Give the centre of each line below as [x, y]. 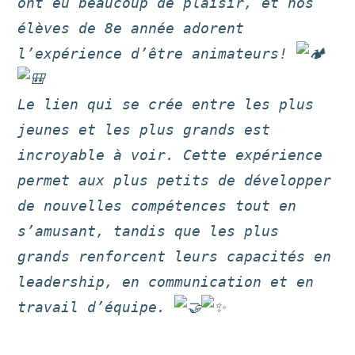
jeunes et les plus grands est [144, 130]
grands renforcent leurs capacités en [175, 256]
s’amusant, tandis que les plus [149, 231]
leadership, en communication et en [166, 282]
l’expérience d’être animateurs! [157, 53]
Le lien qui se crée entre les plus [166, 104]
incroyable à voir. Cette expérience [170, 155]
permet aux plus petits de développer [175, 180]
